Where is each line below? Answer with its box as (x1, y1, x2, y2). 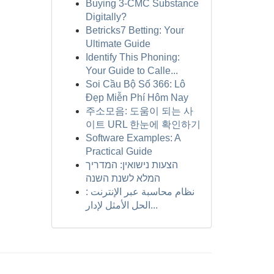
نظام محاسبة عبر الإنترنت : (85, 187, 194, 197)
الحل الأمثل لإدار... (150, 200, 158, 210)
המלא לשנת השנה (85, 173, 160, 183)
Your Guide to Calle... (85, 65, 178, 76)
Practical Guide (85, 146, 152, 157)
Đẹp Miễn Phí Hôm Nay (85, 92, 188, 103)
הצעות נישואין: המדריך (85, 160, 178, 170)
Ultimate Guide (85, 39, 150, 49)
